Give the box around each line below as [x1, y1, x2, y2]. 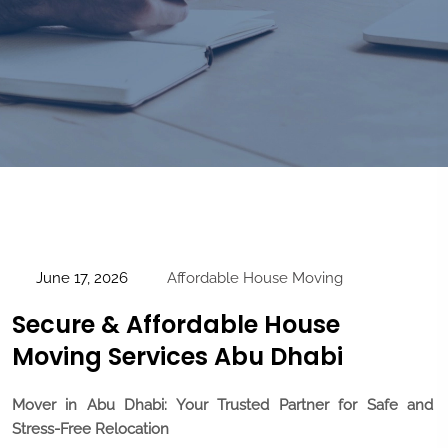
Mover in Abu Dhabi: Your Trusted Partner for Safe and [12, 395, 433, 414]
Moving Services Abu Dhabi [12, 340, 343, 374]
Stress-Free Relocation [12, 419, 169, 438]
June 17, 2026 [35, 269, 128, 288]
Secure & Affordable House [12, 308, 340, 342]
